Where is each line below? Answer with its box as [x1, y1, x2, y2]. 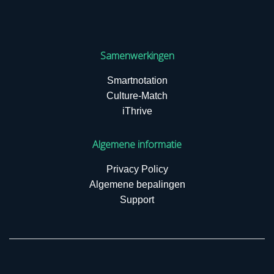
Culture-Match [106, 91, 168, 101]
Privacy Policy [106, 164, 168, 174]
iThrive [122, 106, 152, 116]
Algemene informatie [92, 138, 182, 151]
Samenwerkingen [100, 49, 174, 62]
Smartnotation [106, 75, 168, 86]
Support [120, 194, 154, 205]
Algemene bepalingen [89, 179, 185, 190]
